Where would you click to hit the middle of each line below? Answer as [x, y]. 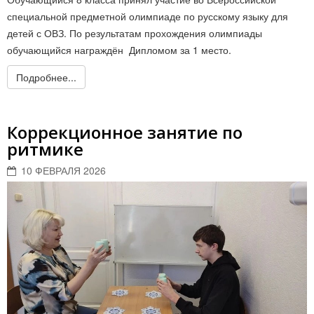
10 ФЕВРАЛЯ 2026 [63, 171]
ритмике [45, 149]
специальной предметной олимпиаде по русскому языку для [148, 16]
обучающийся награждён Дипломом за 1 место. [119, 50]
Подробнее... [46, 77]
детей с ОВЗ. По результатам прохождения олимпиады [135, 33]
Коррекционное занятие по [125, 132]
